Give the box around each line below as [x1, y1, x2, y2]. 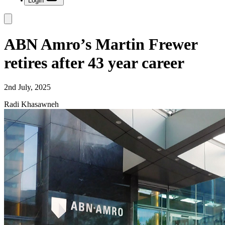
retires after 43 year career [4, 53, 184, 72]
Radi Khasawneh [4, 100, 59, 108]
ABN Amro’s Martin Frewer [4, 35, 197, 53]
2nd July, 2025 [4, 83, 51, 91]
